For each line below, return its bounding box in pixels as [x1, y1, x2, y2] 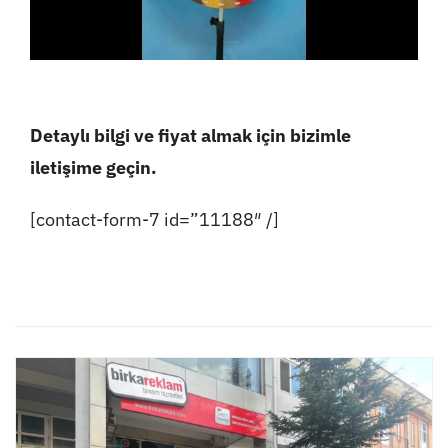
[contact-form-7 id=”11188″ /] [29, 207, 279, 231]
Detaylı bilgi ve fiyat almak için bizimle [29, 123, 351, 147]
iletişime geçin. [29, 155, 157, 179]
